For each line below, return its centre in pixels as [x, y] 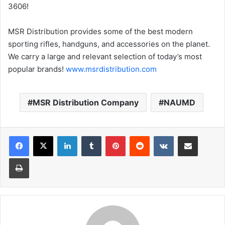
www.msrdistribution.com [111, 69]
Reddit [159, 136]
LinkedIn [90, 136]
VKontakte [189, 136]
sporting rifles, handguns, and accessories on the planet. [109, 44]
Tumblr [111, 136]
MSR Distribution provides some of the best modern [100, 31]
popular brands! [37, 69]
